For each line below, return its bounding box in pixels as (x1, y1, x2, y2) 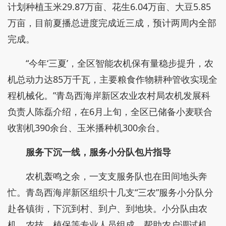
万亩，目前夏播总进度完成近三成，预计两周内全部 (8, 17, 216, 29)
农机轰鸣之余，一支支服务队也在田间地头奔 (26, 170, 207, 182)
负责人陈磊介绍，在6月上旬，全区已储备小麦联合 (8, 105, 212, 118)
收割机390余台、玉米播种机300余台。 (8, 122, 165, 134)
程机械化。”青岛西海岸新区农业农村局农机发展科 (8, 89, 210, 101)
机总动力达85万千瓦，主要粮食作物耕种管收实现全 (8, 73, 217, 85)
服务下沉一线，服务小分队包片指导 (26, 146, 171, 158)
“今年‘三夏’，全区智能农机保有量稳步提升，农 (26, 57, 213, 69)
